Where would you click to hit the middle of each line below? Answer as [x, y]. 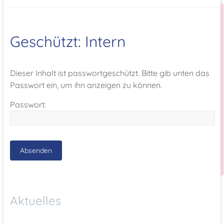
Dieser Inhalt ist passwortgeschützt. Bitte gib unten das [109, 73]
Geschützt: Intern [67, 41]
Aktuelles [35, 201]
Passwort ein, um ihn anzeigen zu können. [86, 85]
